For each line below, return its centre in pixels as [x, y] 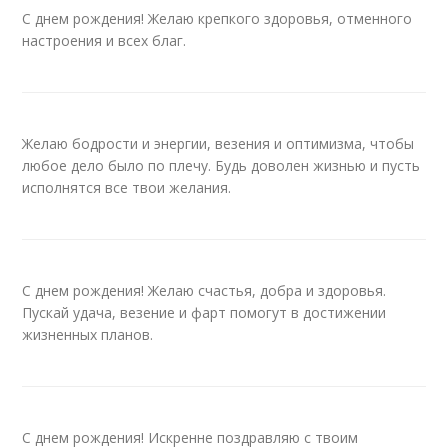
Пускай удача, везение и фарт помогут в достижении [204, 312]
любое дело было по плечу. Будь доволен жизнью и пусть [221, 165]
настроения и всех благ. [104, 40]
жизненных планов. [88, 334]
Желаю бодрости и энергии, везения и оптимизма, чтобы [218, 143]
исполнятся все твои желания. [127, 187]
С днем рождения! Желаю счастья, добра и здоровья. [204, 290]
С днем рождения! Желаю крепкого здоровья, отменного [217, 18]
